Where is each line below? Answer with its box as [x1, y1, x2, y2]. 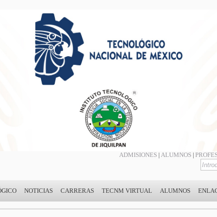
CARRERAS [61, 186, 94, 194]
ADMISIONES [119, 151, 157, 158]
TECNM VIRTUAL [102, 186, 152, 194]
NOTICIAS [24, 186, 53, 194]
